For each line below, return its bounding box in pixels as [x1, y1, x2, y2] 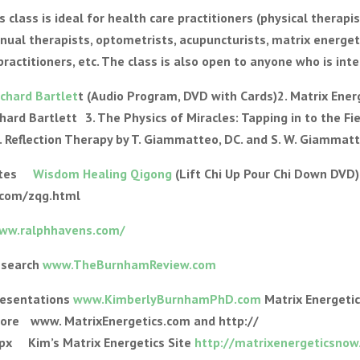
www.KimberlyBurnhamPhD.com [73, 291, 262, 307]
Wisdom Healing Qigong [33, 166, 173, 182]
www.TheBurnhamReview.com [43, 256, 217, 272]
